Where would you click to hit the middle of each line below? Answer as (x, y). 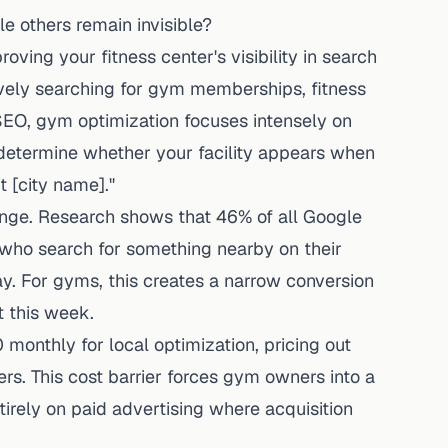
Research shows (105, 216)
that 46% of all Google (267, 216)
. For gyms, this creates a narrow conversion (193, 280)
